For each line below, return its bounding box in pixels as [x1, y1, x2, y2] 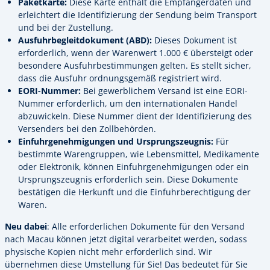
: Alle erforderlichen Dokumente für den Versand [47, 220, 245, 232]
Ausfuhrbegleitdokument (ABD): [18, 34, 152, 46]
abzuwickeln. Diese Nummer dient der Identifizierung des [18, 110, 252, 122]
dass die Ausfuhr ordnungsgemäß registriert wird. [18, 72, 222, 84]
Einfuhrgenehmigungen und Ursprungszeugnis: [18, 136, 213, 148]
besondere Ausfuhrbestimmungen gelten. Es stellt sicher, [18, 60, 251, 72]
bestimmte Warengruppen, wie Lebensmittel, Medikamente [18, 148, 259, 160]
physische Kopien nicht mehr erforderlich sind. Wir [5, 245, 212, 257]
